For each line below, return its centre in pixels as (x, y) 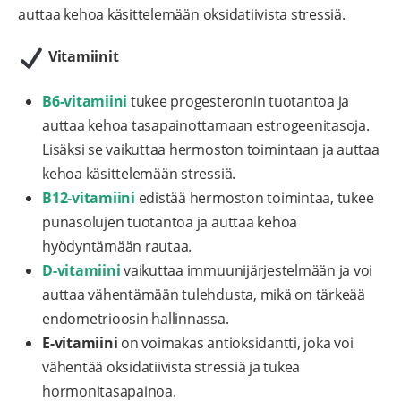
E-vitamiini (80, 343)
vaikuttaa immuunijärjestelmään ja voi (247, 271)
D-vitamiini (81, 271)
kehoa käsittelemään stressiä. (139, 174)
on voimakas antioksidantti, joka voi (235, 343)
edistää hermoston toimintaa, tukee (254, 198)
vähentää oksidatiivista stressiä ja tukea (171, 367)
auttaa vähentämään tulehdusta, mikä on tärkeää (204, 295)
